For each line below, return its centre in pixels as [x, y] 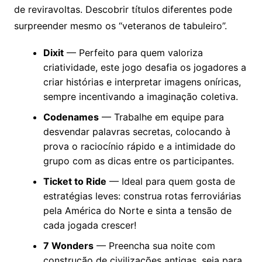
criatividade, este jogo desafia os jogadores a [144, 68]
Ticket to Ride [75, 182]
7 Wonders [68, 246]
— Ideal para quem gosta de [170, 182]
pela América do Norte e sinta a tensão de [137, 211]
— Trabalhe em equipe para [161, 117]
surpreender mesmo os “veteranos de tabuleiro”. [120, 26]
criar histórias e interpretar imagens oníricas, [142, 82]
